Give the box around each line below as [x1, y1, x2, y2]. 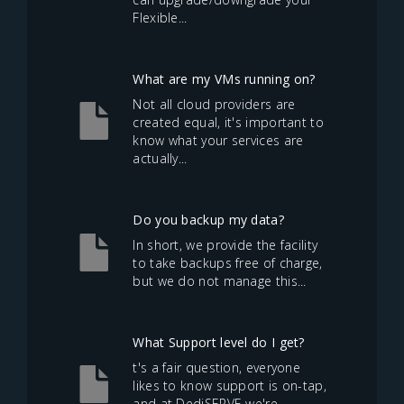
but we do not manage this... [133, 272, 307, 289]
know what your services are [133, 132, 304, 149]
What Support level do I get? [133, 334, 305, 351]
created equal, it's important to [133, 114, 324, 131]
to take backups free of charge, [133, 254, 323, 271]
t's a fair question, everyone [133, 359, 301, 376]
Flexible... [133, 9, 188, 26]
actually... [133, 150, 188, 167]
